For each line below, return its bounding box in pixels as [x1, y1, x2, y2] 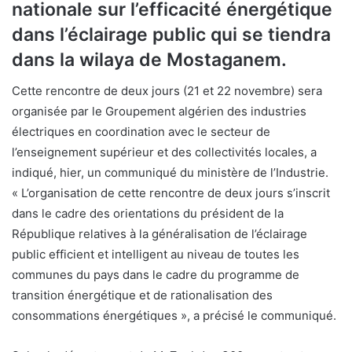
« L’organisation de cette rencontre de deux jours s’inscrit [12, 185, 330, 201]
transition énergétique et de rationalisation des [12, 288, 273, 303]
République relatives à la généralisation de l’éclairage [12, 226, 307, 242]
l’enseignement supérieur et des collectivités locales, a [12, 145, 317, 160]
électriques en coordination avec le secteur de [12, 124, 270, 140]
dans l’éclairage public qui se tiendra [12, 23, 331, 46]
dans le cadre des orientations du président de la [12, 206, 284, 222]
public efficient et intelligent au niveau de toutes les [12, 247, 299, 262]
